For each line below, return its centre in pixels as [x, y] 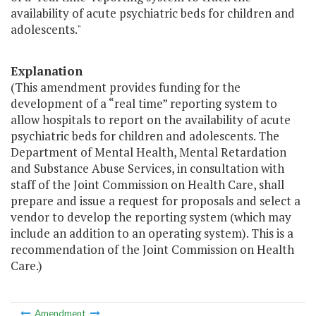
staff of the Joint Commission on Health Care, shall [147, 185]
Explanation [47, 71]
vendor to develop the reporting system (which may [151, 217]
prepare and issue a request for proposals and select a [156, 201]
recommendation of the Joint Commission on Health [152, 250]
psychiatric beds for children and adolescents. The [145, 136]
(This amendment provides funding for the [126, 87]
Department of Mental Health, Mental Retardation [148, 152]
